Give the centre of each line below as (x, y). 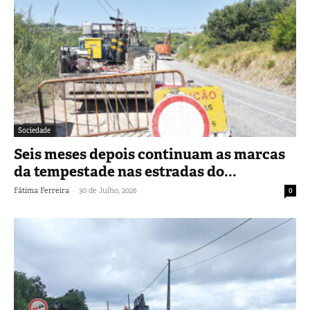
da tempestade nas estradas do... (125, 172)
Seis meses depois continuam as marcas (149, 155)
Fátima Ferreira (42, 191)
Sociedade (34, 131)
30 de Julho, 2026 (108, 191)
